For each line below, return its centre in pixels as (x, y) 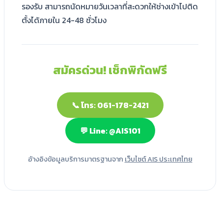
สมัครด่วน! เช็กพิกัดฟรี (110, 70)
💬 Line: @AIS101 (110, 131)
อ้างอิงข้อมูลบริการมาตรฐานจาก (76, 159)
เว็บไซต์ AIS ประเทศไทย (158, 159)
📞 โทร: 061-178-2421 (110, 105)
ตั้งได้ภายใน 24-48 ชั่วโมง (64, 20)
